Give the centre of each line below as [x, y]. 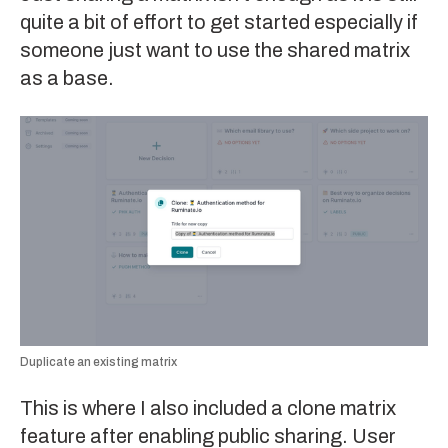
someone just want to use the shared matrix [215, 49]
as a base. [67, 77]
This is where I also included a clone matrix [208, 407]
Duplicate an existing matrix [98, 361]
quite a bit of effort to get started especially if [219, 21]
